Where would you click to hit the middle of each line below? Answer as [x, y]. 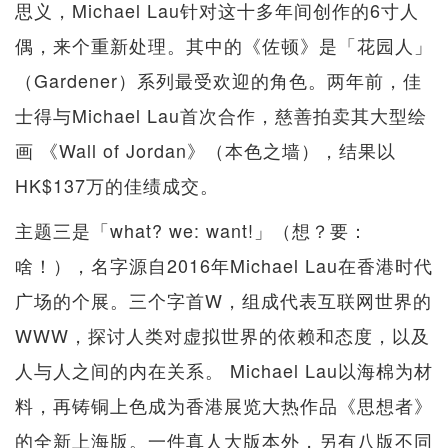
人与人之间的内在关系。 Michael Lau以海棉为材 [224, 369]
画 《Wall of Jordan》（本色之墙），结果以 [205, 149]
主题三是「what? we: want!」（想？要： [191, 229]
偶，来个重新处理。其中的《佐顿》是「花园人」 [224, 44]
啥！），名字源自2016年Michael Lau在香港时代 [224, 264]
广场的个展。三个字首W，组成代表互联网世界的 [223, 299]
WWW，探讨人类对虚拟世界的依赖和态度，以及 [222, 334]
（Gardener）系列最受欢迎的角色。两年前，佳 [218, 79]
